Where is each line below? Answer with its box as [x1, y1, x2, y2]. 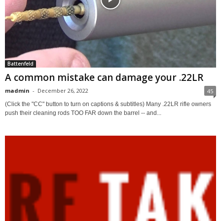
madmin [5, 87, 30, 95]
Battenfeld [7, 60, 34, 68]
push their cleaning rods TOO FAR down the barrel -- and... [5, 110, 161, 117]
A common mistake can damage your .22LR [5, 71, 203, 84]
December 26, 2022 [37, 87, 88, 95]
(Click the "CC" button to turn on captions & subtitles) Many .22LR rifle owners [5, 101, 211, 108]
